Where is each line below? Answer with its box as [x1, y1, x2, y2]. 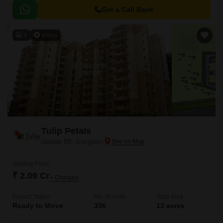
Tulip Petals [41, 126, 91, 136]
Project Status [12, 193, 50, 200]
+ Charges [50, 174, 78, 181]
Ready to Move [12, 202, 63, 210]
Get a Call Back [102, 5, 153, 13]
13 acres [156, 202, 185, 210]
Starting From [12, 160, 49, 167]
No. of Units [94, 193, 125, 200]
